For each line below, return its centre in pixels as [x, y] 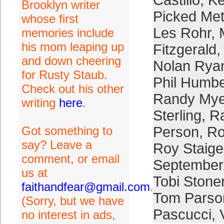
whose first [50, 19]
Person [176, 132]
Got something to [67, 131]
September [187, 165]
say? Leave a [56, 145]
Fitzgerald [184, 49]
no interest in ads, [68, 215]
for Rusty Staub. [64, 75]
